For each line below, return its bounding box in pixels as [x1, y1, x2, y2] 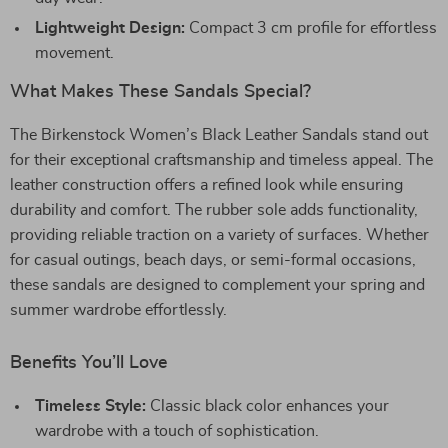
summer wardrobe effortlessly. [10, 302, 227, 318]
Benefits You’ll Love [10, 354, 168, 372]
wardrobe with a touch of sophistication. [35, 423, 319, 439]
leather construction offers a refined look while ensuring [10, 177, 403, 193]
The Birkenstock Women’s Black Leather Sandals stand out [10, 127, 428, 143]
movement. [35, 45, 114, 61]
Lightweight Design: [35, 20, 185, 36]
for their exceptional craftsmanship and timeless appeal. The [10, 152, 433, 168]
